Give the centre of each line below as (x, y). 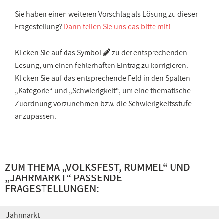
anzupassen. (35, 116)
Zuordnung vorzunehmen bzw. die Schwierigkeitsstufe (103, 103)
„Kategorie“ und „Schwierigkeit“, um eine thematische (103, 91)
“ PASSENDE (94, 177)
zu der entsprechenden (149, 53)
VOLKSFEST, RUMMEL (114, 167)
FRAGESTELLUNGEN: (52, 188)
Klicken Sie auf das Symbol (59, 53)
